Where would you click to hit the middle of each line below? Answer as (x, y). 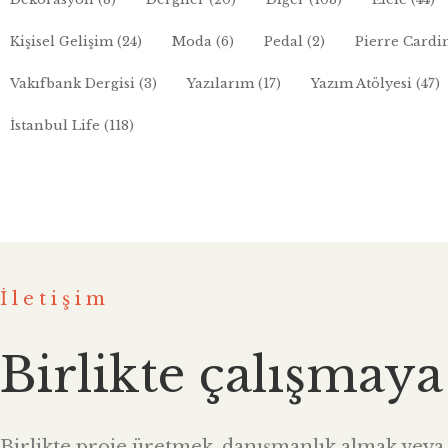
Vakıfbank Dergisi (72, 83)
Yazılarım (220, 83)
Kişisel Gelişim (61, 41)
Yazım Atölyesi (361, 83)
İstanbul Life (55, 125)
